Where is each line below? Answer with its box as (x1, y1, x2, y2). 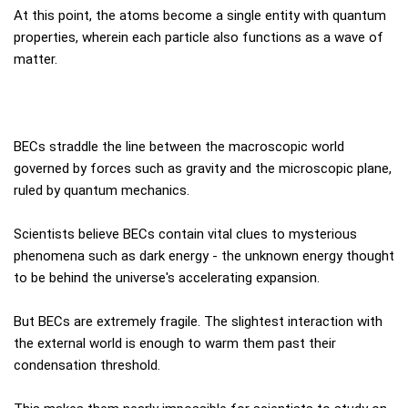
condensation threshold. (14, 356, 160, 373)
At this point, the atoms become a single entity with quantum (14, 6, 386, 24)
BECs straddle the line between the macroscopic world (14, 138, 344, 155)
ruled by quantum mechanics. (14, 181, 189, 199)
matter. (14, 50, 57, 67)
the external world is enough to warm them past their (14, 334, 336, 352)
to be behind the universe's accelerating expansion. (14, 269, 320, 286)
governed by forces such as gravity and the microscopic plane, (14, 159, 392, 177)
